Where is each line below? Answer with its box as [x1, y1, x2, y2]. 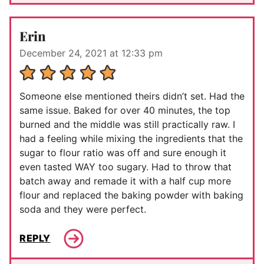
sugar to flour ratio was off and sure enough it [19, 146, 226, 159]
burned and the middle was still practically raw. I [19, 118, 235, 130]
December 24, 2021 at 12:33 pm [19, 47, 163, 59]
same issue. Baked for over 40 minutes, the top [19, 104, 230, 116]
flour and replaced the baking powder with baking [19, 189, 243, 201]
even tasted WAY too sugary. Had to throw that [19, 160, 232, 173]
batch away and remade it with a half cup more [19, 174, 231, 187]
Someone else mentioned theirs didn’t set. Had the [19, 90, 245, 102]
